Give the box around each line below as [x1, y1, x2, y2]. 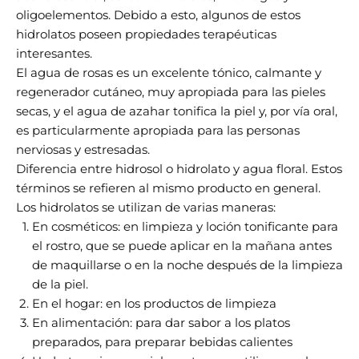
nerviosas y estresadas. [16, 142, 150, 157]
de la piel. [32, 276, 88, 292]
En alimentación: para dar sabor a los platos [32, 315, 290, 330]
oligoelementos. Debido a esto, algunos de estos [16, 7, 301, 22]
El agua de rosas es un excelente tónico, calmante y [16, 65, 321, 80]
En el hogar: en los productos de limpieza [32, 296, 276, 311]
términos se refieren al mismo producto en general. [16, 180, 321, 196]
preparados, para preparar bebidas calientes [32, 334, 292, 349]
